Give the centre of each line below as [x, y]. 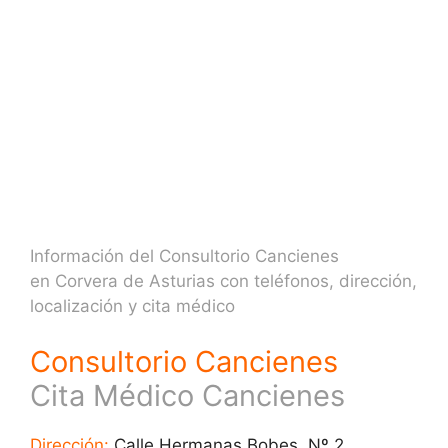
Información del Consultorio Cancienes [184, 256]
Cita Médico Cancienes [187, 395]
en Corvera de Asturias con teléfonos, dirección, [223, 281]
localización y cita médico [132, 306]
